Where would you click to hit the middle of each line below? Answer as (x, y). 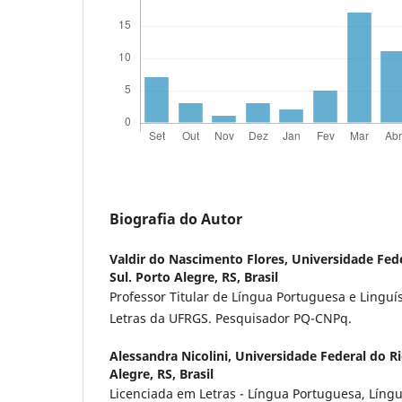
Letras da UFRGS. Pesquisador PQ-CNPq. (231, 318)
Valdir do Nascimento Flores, (201, 258)
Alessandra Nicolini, (172, 355)
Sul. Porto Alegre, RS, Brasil (194, 276)
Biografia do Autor (176, 218)
